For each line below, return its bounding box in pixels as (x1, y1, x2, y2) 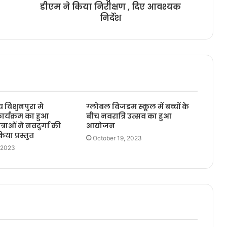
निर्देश (99, 12, 121, 24)
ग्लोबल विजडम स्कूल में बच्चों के (86, 101, 189, 112)
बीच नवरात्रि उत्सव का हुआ (86, 111, 171, 122)
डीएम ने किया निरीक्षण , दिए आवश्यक (40, 1, 181, 13)
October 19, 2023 (92, 134, 142, 142)
